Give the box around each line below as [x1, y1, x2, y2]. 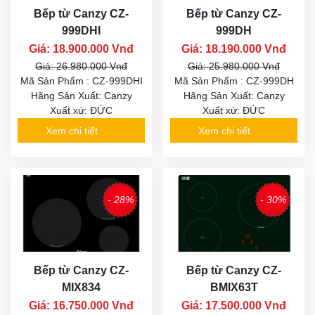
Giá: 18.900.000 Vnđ [29, 43, 134, 56]
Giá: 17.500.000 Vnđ [181, 299, 286, 311]
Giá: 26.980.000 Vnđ [35, 60, 127, 72]
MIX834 [62, 281, 101, 293]
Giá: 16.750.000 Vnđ [29, 299, 134, 311]
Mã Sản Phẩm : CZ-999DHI [20, 75, 143, 87]
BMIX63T [210, 281, 258, 293]
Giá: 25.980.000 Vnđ [188, 60, 280, 72]
